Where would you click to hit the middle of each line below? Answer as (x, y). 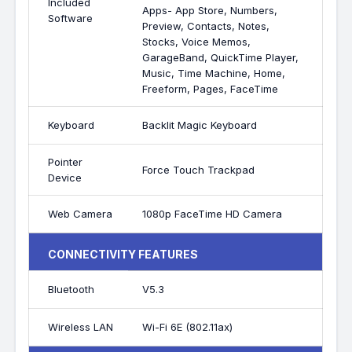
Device (65, 178)
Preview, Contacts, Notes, (206, 26)
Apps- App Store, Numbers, (210, 10)
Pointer (66, 162)
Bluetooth (71, 289)
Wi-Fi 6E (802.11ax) (188, 327)
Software (71, 18)
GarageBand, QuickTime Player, (221, 57)
